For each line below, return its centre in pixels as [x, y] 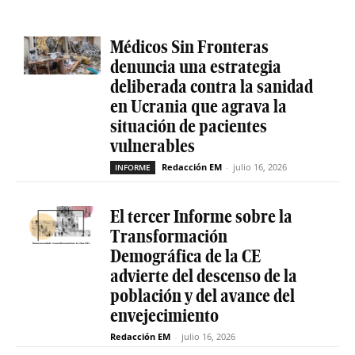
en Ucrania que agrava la [198, 106]
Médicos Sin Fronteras [189, 46]
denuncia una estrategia [195, 66]
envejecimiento [164, 315]
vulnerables [152, 145]
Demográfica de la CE [185, 256]
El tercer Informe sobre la [201, 216]
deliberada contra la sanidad [211, 86]
